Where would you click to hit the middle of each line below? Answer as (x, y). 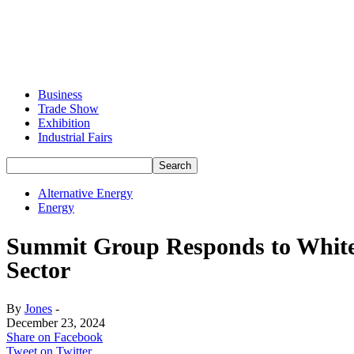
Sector (38, 269)
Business (60, 94)
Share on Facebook (55, 337)
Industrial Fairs (75, 137)
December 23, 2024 (56, 322)
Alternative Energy (85, 193)
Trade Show (68, 109)
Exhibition (64, 123)
